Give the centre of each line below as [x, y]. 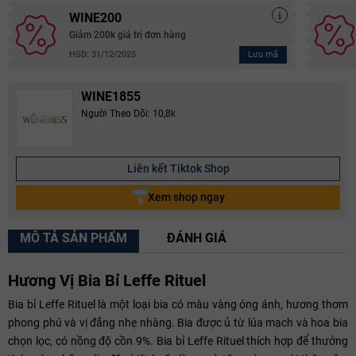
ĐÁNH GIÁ [197, 238]
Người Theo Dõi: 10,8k [128, 113]
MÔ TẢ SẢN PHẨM [74, 238]
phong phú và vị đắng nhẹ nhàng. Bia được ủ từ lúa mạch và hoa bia [178, 322]
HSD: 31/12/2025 [103, 55]
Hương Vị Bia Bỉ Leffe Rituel [107, 280]
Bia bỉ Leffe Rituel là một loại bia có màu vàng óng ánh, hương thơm [178, 304]
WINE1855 [111, 96]
